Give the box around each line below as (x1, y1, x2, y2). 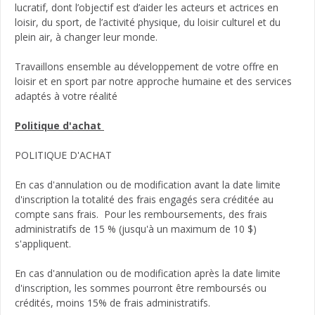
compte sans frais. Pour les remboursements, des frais (15, 207, 267, 221)
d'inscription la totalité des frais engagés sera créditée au (15, 192, 274, 206)
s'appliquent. (15, 236, 71, 250)
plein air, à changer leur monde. (15, 30, 160, 44)
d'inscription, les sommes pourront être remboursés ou (15, 281, 266, 295)
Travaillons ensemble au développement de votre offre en (15, 59, 278, 73)
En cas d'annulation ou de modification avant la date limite (15, 177, 281, 191)
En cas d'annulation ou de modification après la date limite (15, 266, 281, 280)
